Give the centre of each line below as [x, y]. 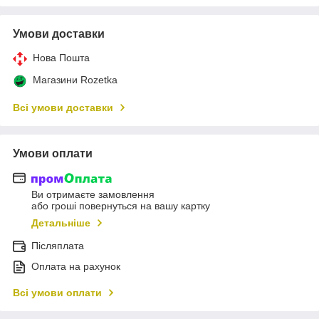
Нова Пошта [61, 57]
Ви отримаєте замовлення [93, 195]
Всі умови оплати [57, 293]
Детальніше [61, 223]
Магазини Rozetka [75, 79]
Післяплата [58, 246]
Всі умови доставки [63, 107]
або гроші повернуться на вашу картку [121, 206]
